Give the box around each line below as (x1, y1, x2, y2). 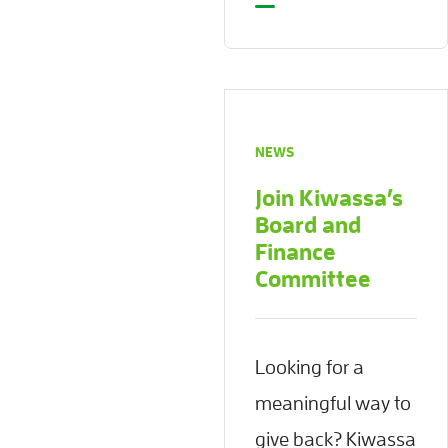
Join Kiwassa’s (255, 186, 403, 210)
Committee (255, 267, 371, 291)
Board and (255, 213, 361, 237)
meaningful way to (255, 392, 411, 413)
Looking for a (255, 356, 364, 377)
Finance (255, 240, 336, 264)
